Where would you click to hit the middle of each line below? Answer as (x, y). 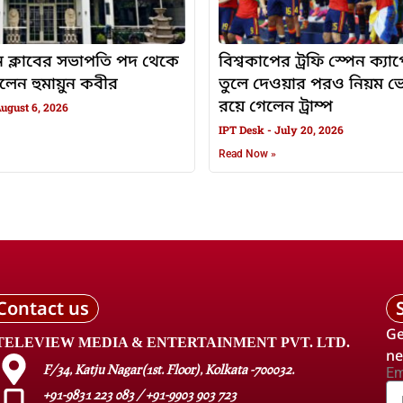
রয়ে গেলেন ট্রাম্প (275, 107)
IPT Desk (242, 130)
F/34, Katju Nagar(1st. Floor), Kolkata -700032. (168, 370)
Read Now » (247, 154)
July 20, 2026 (307, 130)
